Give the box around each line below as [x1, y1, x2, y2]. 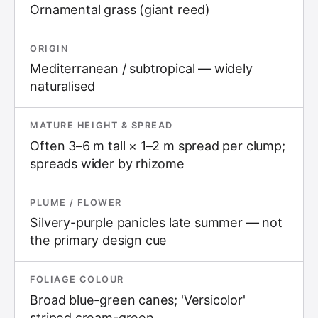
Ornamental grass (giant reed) [30, 1, 211, 17]
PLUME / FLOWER [30, 197, 122, 208]
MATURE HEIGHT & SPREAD [30, 120, 173, 131]
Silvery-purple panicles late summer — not [30, 215, 283, 230]
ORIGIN [30, 43, 69, 54]
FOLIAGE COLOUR [30, 274, 124, 285]
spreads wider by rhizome [30, 155, 185, 171]
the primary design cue [30, 233, 168, 248]
